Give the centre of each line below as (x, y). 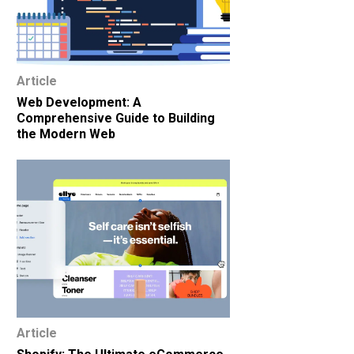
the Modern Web (66, 134)
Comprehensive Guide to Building (116, 118)
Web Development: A (79, 102)
